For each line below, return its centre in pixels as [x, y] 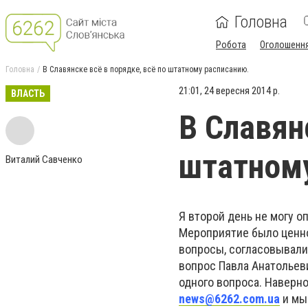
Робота [231, 45]
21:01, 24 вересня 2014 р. [229, 91]
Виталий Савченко [44, 159]
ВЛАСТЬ [28, 93]
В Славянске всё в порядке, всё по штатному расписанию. [146, 69]
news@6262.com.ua [229, 299]
